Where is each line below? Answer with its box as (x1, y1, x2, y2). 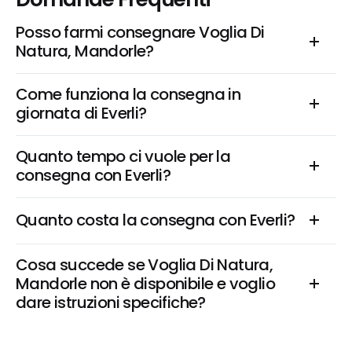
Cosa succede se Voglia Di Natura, (16, 254, 273, 276)
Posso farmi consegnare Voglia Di (16, 21, 265, 43)
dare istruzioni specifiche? (16, 291, 206, 313)
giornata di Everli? (16, 102, 147, 124)
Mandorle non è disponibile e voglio (16, 273, 275, 295)
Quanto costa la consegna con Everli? (16, 209, 295, 231)
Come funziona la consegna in (16, 83, 241, 105)
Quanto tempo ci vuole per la (16, 145, 231, 167)
